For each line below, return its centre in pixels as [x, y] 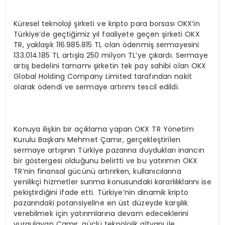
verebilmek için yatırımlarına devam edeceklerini [101, 214]
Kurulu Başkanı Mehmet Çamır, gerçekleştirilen [97, 140]
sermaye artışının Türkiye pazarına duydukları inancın [109, 150]
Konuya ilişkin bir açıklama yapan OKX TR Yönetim [104, 129]
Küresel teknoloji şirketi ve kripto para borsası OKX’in [107, 24]
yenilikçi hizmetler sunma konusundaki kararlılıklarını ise [113, 182]
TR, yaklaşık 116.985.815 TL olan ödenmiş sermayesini [106, 45]
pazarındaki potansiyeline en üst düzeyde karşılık [101, 203]
